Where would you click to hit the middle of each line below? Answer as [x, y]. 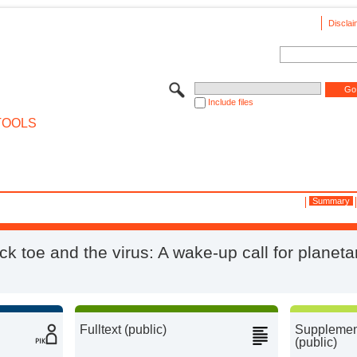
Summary [331, 201]
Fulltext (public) [124, 329]
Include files [230, 102]
